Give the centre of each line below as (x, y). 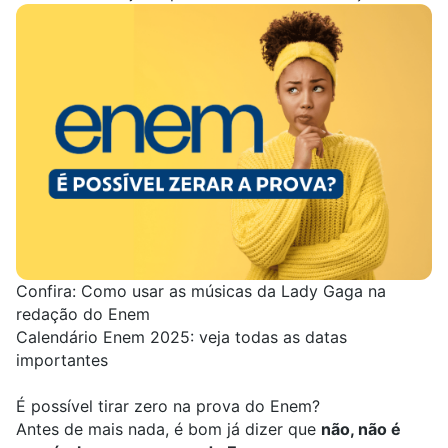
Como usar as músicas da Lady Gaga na (233, 291)
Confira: (48, 291)
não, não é (361, 429)
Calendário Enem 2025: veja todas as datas (181, 337)
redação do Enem (83, 314)
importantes (62, 360)
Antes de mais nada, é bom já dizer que (168, 429)
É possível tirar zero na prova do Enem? (168, 406)
